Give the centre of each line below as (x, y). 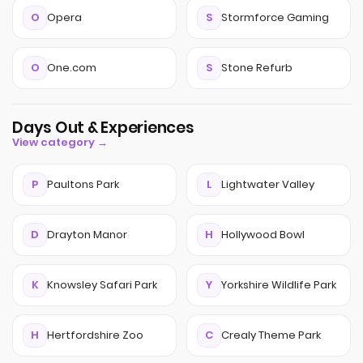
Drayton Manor (87, 235)
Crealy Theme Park (271, 335)
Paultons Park (83, 184)
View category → (60, 142)
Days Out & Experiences (103, 128)
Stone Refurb (257, 68)
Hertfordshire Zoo (95, 335)
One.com (72, 68)
